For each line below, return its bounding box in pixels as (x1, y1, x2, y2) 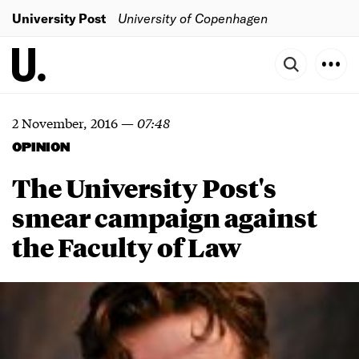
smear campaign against (12, 200, 317, 234)
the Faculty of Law (12, 230, 242, 264)
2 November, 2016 (12, 113, 118, 131)
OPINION (12, 141, 70, 155)
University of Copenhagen (118, 10, 268, 26)
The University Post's (12, 171, 276, 204)
